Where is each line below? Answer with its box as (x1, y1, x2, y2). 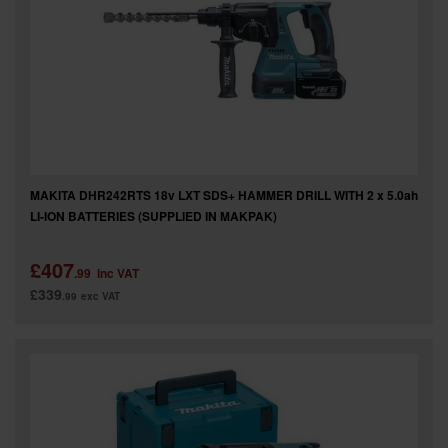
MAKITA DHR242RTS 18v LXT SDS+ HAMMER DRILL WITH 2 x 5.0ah (30, 186, 418, 204)
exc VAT (81, 289, 120, 303)
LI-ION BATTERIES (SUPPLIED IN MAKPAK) (30, 207, 277, 225)
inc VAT (97, 264, 139, 282)
